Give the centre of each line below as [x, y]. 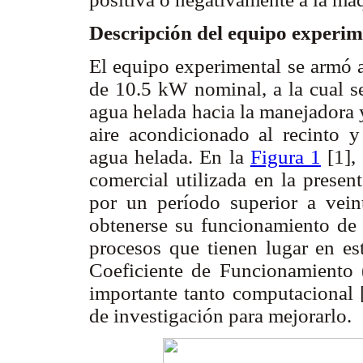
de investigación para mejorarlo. [220, 315]
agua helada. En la [170, 156]
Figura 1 [285, 156]
